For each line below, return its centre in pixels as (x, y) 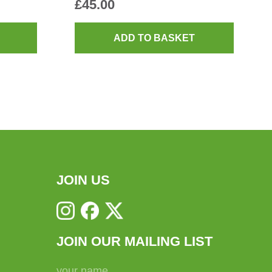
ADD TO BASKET (155, 38)
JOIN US (83, 180)
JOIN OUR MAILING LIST (134, 242)
